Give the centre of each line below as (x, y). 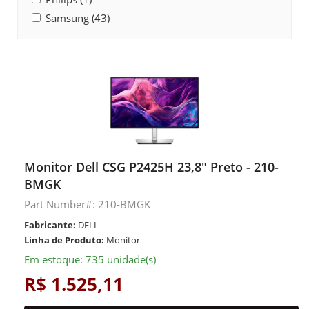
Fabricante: (50, 225)
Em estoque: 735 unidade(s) (90, 259)
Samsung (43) (78, 18)
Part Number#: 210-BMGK (87, 204)
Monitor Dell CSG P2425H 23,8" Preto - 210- (151, 167)
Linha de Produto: (64, 240)
